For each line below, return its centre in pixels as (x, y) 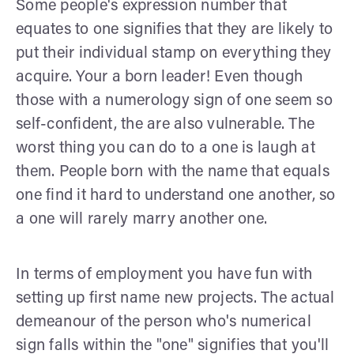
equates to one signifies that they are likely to (174, 30)
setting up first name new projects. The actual (175, 298)
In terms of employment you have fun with (164, 275)
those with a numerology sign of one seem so (174, 101)
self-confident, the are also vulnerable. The (165, 124)
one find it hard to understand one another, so (176, 196)
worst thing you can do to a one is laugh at (166, 148)
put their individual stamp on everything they (174, 53)
